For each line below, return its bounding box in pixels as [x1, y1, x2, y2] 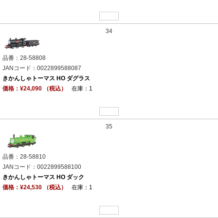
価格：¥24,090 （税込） [2, 85, 67, 92]
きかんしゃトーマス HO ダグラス [2, 74, 90, 82]
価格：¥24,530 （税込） [2, 183, 67, 191]
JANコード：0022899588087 [2, 64, 81, 72]
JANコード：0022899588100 [2, 163, 81, 170]
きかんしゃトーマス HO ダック [2, 173, 84, 181]
